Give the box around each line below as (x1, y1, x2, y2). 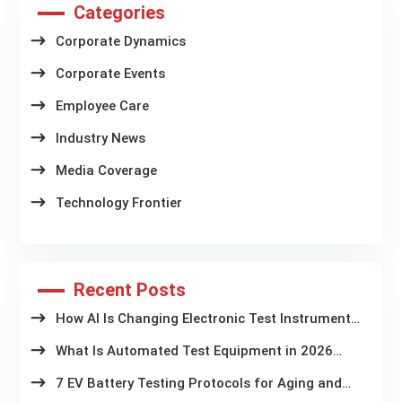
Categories (74, 2, 166, 24)
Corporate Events (56, 66, 166, 83)
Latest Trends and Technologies (56, 361, 261, 378)
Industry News (56, 130, 146, 147)
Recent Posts (74, 279, 187, 301)
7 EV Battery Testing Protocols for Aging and (56, 375, 343, 392)
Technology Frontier (56, 195, 183, 212)
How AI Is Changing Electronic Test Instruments (56, 310, 359, 328)
